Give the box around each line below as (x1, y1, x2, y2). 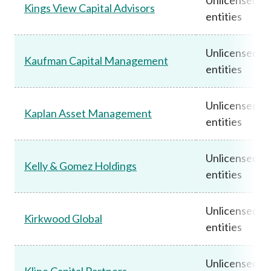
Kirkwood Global (24, 211, 102, 225)
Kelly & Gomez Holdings (24, 158, 137, 172)
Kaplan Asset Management (24, 106, 152, 120)
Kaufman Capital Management (24, 53, 168, 67)
